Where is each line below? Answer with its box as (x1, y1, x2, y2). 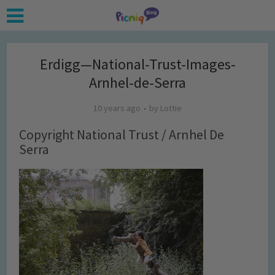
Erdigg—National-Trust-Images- (39, 55, 236, 74)
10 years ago (93, 103, 141, 114)
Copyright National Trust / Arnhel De (19, 126, 225, 143)
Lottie (160, 103, 182, 114)
